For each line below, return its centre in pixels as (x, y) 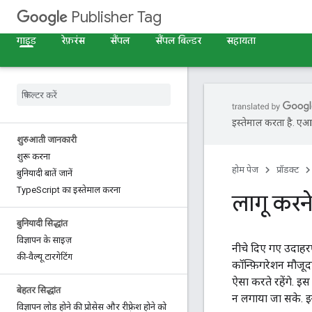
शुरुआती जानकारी (47, 140)
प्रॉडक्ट (288, 170)
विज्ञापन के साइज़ (44, 240)
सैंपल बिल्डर (178, 40)
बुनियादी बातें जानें (45, 173)
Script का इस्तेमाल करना (78, 190)
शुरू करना (33, 156)
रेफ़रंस (73, 40)
